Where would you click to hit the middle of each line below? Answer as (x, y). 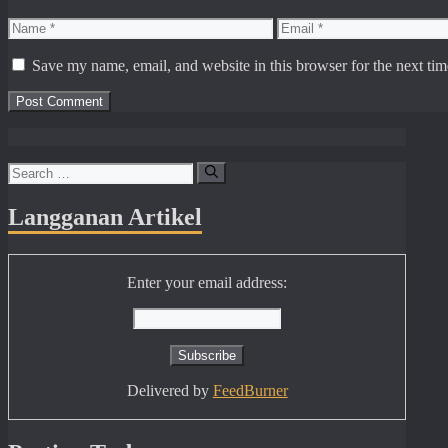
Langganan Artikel (105, 217)
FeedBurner (250, 390)
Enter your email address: (207, 282)
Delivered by (169, 390)
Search (28, 169)
